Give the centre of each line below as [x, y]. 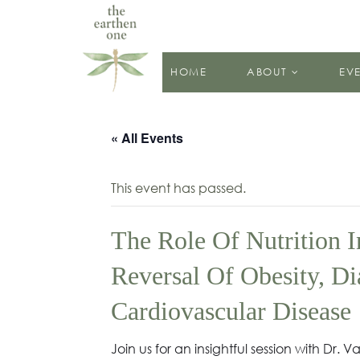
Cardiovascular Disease [231, 311]
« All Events [147, 138]
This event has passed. [178, 188]
